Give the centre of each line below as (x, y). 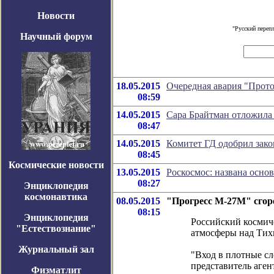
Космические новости (56, 165)
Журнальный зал (56, 249)
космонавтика (56, 197)
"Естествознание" (56, 228)
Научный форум (56, 36)
